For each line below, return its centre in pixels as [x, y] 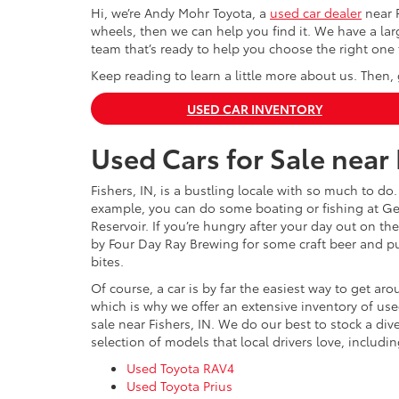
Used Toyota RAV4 [180, 367]
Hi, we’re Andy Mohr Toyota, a [180, 12]
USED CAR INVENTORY [254, 108]
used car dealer [316, 12]
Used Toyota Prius [179, 385]
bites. [107, 261]
